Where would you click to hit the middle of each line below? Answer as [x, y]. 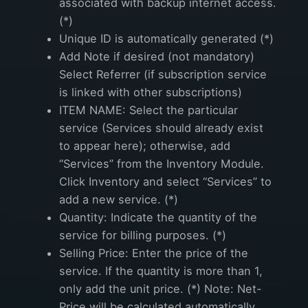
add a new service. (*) [119, 199]
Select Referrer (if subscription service [163, 74]
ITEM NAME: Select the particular [148, 110]
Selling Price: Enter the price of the [154, 253]
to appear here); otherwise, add [145, 145]
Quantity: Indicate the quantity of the [158, 217]
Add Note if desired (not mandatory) [157, 56]
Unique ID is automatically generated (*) [166, 38]
